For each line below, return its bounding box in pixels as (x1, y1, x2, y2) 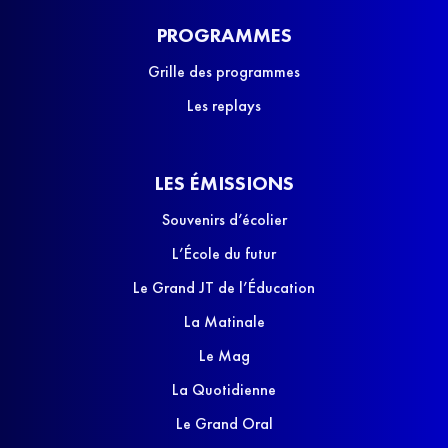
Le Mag (198, 345, 250, 367)
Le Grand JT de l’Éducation (133, 277, 315, 299)
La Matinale (183, 311, 265, 333)
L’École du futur (172, 243, 276, 265)
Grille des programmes (148, 61, 300, 83)
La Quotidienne (172, 379, 276, 401)
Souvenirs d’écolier (161, 209, 287, 231)
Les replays (187, 95, 261, 117)
